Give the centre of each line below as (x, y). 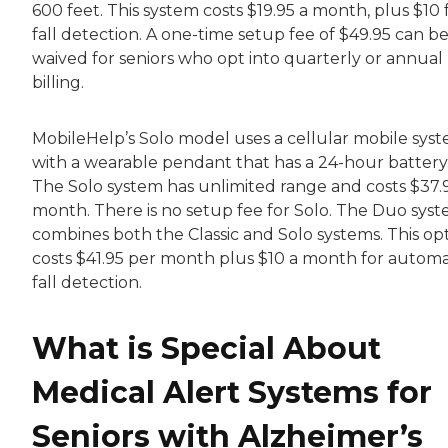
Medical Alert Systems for (232, 393)
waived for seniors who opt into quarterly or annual (237, 59)
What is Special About (206, 349)
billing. (58, 83)
